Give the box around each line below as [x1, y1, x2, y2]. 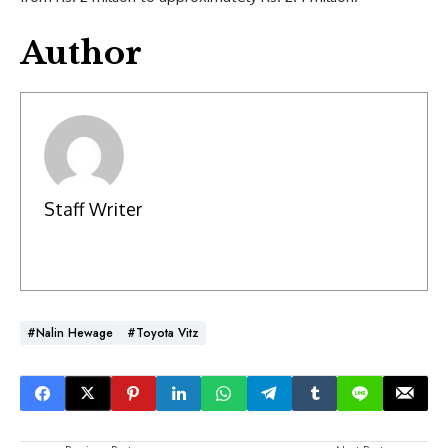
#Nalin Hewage [27, 323, 113, 342]
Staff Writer [43, 198, 142, 221]
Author [20, 32, 142, 73]
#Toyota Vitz [127, 323, 199, 342]
